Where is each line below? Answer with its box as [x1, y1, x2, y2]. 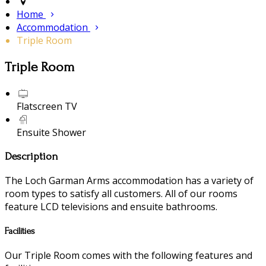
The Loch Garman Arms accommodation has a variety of [5, 173, 254, 187]
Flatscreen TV [17, 100, 77, 113]
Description [5, 150, 58, 163]
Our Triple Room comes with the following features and [5, 249, 252, 262]
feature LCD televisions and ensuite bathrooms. [5, 199, 217, 213]
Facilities [5, 225, 35, 236]
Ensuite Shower [17, 126, 86, 140]
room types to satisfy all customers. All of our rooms [5, 186, 237, 200]
